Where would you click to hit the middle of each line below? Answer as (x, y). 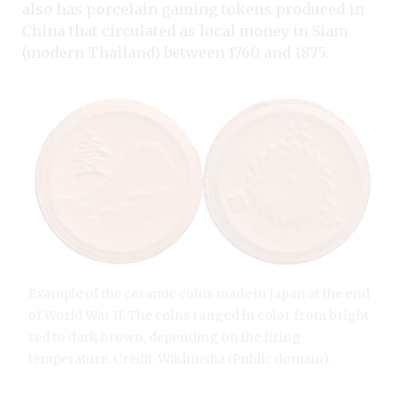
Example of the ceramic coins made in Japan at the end (199, 293)
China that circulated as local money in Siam (185, 30)
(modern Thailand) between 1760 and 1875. (177, 52)
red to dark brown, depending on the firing (164, 337)
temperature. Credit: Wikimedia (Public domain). (179, 358)
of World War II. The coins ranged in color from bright (198, 315)
